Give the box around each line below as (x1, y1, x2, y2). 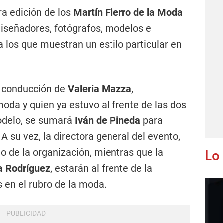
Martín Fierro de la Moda (73, 6, 183, 18)
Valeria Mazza (68, 83, 131, 95)
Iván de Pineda (72, 114, 143, 126)
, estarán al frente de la (50, 162, 152, 174)
